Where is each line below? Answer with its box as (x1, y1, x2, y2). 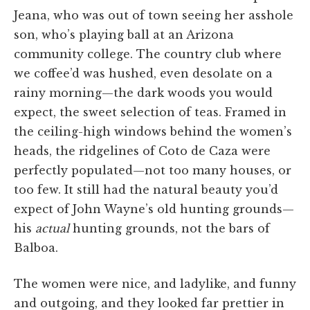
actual (35, 221, 69, 235)
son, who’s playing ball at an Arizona (14, 27, 234, 42)
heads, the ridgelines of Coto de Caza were (14, 143, 271, 158)
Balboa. (14, 240, 58, 255)
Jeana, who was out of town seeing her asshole (14, 8, 293, 22)
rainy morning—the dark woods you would (14, 85, 273, 100)
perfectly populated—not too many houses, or (14, 163, 291, 177)
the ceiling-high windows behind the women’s (14, 124, 292, 138)
